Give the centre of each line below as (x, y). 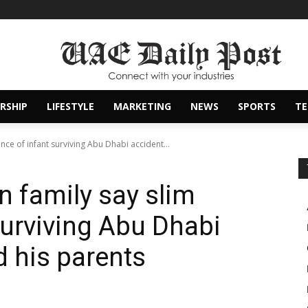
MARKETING (142, 107)
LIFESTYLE (70, 107)
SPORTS (257, 107)
